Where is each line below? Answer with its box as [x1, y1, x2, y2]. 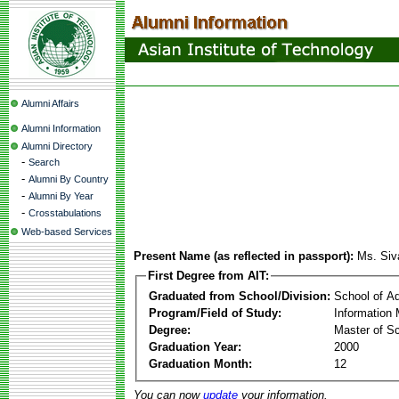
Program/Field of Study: [149, 305, 281, 320]
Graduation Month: [149, 356, 252, 370]
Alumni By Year [28, 191, 94, 201]
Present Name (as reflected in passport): [134, 249, 354, 263]
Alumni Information [21, 123, 101, 134]
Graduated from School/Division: [149, 289, 330, 303]
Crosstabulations [28, 208, 102, 218]
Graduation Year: [149, 339, 241, 354]
